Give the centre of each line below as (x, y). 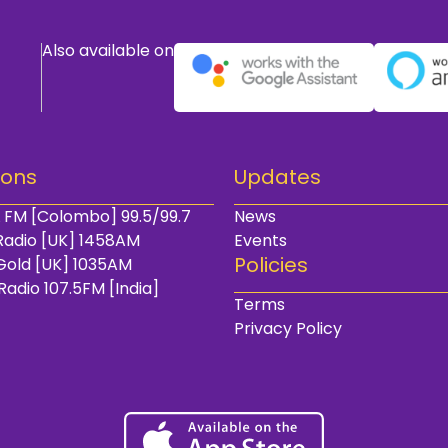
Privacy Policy (288, 328)
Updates (277, 176)
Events (260, 240)
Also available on (108, 51)
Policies (271, 264)
